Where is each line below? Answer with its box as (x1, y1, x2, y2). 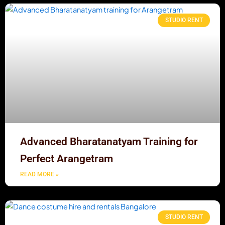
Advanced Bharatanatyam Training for (20, 136, 198, 148)
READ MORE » (20, 171, 59, 178)
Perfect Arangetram (20, 153, 113, 165)
